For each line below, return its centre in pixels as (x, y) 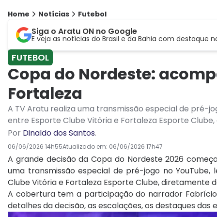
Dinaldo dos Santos (59, 133)
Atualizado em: (86, 147)
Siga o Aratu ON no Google (84, 31)
